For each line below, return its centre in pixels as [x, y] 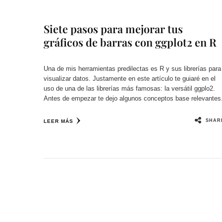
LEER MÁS [58, 121]
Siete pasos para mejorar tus [113, 28]
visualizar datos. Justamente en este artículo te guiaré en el [129, 78]
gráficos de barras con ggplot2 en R [130, 42]
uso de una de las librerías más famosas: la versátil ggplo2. [129, 88]
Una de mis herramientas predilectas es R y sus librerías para [132, 68]
